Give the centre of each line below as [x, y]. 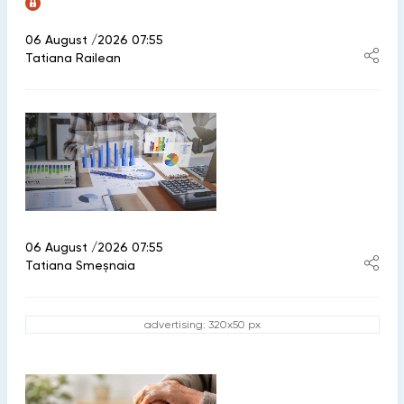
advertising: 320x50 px [202, 325]
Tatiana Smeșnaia [80, 266]
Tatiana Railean [73, 57]
